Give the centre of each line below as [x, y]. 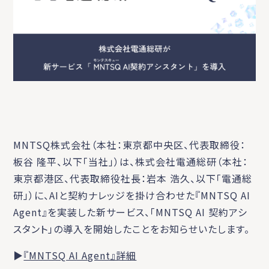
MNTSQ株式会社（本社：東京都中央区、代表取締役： [130, 144]
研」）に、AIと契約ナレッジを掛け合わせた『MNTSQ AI [132, 195]
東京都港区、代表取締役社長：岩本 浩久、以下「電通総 [133, 178]
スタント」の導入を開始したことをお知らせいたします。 [132, 228]
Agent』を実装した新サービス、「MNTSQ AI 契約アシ [131, 212]
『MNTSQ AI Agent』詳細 [80, 255]
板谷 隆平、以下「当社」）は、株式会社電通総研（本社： [131, 161]
